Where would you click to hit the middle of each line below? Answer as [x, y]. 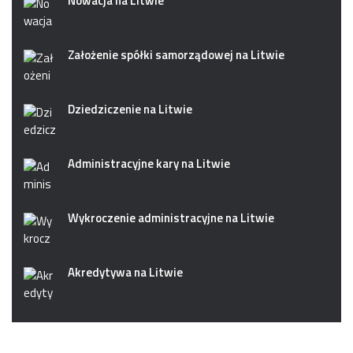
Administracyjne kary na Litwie [149, 163]
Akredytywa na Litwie [125, 272]
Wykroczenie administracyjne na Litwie [171, 217]
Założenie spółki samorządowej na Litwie [176, 54]
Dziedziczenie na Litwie [130, 109]
